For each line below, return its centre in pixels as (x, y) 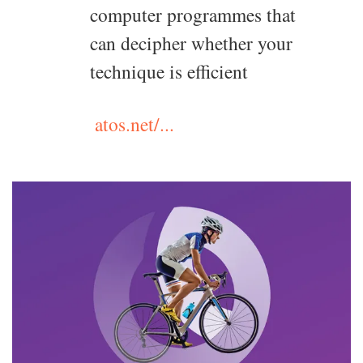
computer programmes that (193, 15)
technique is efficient (169, 72)
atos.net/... (135, 124)
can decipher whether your (191, 43)
